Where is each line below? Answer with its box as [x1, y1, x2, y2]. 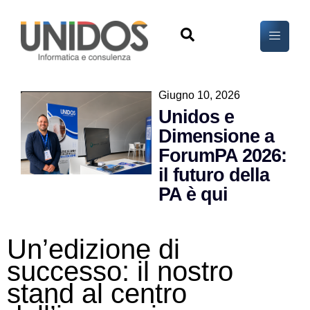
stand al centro [7, 277, 187, 309]
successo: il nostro [7, 255, 233, 286]
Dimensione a [158, 125, 275, 147]
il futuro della [158, 164, 270, 185]
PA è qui [158, 183, 228, 205]
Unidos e [158, 106, 235, 127]
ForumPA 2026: [158, 145, 287, 166]
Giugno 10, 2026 [158, 89, 241, 101]
